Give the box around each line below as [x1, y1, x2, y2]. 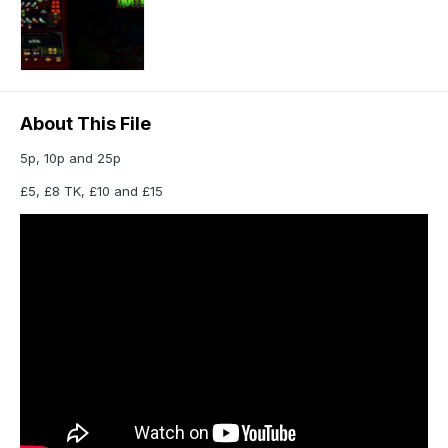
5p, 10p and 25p [20, 150, 121, 167]
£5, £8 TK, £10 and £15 [20, 183, 163, 200]
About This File [20, 113, 151, 135]
